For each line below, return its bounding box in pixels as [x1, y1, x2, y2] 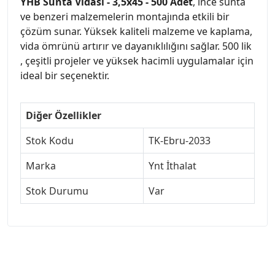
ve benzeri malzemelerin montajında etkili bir [20, 9, 230, 23]
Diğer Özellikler [26, 108, 101, 122]
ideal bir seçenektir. [20, 68, 109, 82]
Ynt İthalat [149, 158, 196, 172]
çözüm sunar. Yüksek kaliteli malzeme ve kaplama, [20, 24, 252, 38]
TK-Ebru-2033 [149, 133, 211, 147]
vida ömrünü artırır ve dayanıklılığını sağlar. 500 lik [20, 39, 252, 53]
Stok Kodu [26, 133, 74, 147]
